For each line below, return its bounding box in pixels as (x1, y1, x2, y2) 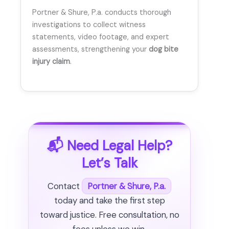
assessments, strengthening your (32, 44, 149, 54)
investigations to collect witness (32, 19, 146, 30)
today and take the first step (54, 195, 165, 207)
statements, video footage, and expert (32, 32, 169, 42)
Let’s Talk (81, 154, 138, 172)
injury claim (32, 56, 70, 66)
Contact (48, 180, 82, 192)
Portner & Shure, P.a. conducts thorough (32, 7, 171, 17)
